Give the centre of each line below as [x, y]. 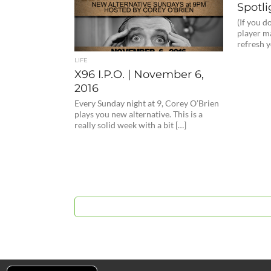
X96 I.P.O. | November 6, [139, 74]
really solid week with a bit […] [131, 125]
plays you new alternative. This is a [139, 114]
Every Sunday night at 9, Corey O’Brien [147, 103]
